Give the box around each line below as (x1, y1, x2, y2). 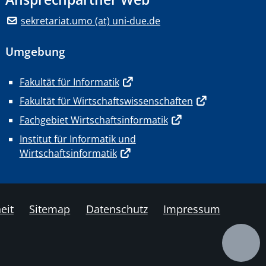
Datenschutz (85, 202, 148, 216)
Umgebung (5, 43, 65, 59)
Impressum (163, 202, 220, 216)
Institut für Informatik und (19, 132, 136, 145)
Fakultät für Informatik (19, 75, 119, 88)
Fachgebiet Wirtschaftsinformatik (19, 113, 168, 126)
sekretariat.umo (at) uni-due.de (21, 14, 161, 27)
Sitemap (29, 202, 71, 216)
